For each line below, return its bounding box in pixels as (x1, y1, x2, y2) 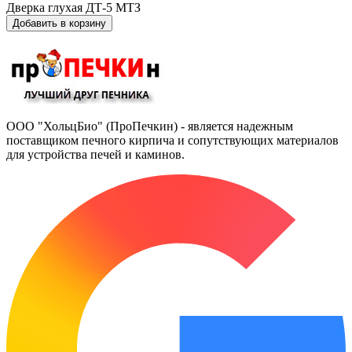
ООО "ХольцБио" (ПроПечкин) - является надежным (6, 119, 293, 134)
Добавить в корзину (13, 17, 106, 30)
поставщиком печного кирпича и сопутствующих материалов (6, 134, 339, 148)
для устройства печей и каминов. (6, 148, 185, 162)
